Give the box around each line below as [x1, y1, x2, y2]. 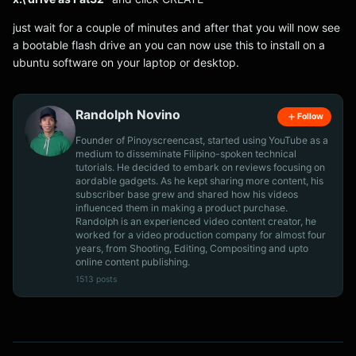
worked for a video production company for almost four [75, 228, 326, 241]
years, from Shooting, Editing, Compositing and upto [75, 242, 308, 254]
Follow [296, 110, 323, 122]
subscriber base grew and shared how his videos [75, 188, 298, 200]
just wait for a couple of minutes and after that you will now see [13, 21, 340, 34]
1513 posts [75, 273, 117, 284]
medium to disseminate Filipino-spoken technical [75, 147, 296, 160]
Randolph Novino [75, 107, 180, 122]
